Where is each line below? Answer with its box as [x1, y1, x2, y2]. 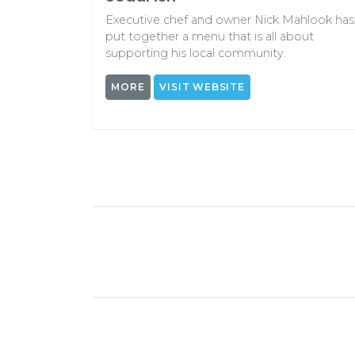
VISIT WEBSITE [159, 80, 245, 93]
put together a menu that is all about [105, 29, 314, 44]
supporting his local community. [105, 45, 286, 60]
